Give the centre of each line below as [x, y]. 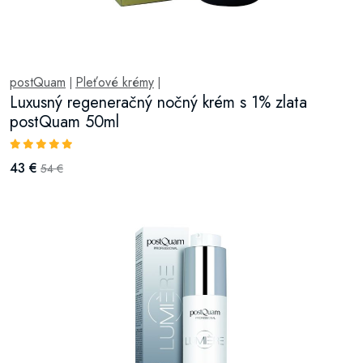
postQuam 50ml [64, 122]
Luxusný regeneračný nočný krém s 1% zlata [158, 102]
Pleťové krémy [115, 82]
